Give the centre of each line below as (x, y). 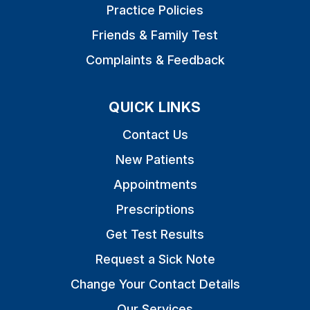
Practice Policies (155, 10)
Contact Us (155, 135)
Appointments (155, 184)
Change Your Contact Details (155, 284)
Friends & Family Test (155, 35)
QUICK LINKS (155, 107)
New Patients (155, 159)
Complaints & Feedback (155, 60)
